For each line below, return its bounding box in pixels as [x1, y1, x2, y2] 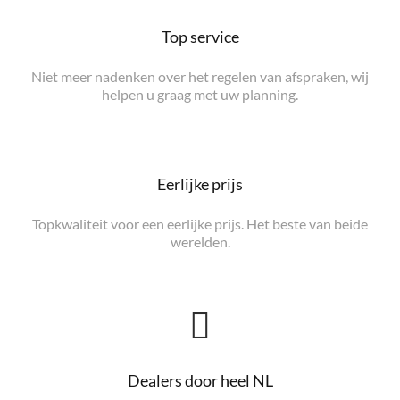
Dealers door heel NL [127, 371, 273, 390]
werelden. [170, 233, 230, 250]
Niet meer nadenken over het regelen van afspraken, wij [31, 68, 369, 85]
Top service [161, 27, 239, 46]
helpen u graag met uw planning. [102, 86, 298, 103]
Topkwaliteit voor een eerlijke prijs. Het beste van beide [32, 215, 368, 232]
